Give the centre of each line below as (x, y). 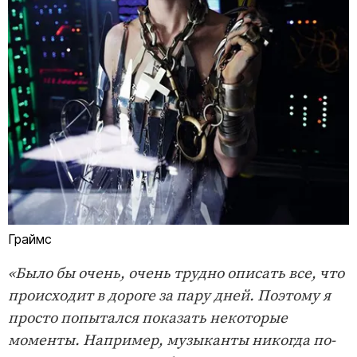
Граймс (30, 239)
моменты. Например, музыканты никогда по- (172, 340)
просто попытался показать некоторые (148, 318)
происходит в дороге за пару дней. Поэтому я (169, 296)
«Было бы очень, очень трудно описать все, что (176, 273)
